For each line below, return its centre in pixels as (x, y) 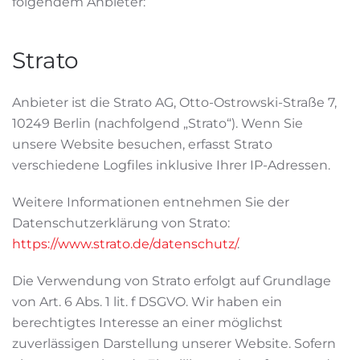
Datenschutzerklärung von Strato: (121, 223)
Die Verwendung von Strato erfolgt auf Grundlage (172, 281)
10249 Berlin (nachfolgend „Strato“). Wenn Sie (157, 123)
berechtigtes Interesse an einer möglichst (147, 323)
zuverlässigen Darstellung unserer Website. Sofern (174, 344)
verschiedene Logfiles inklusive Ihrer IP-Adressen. (171, 165)
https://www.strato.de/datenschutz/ (125, 244)
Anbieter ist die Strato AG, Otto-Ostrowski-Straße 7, (174, 102)
